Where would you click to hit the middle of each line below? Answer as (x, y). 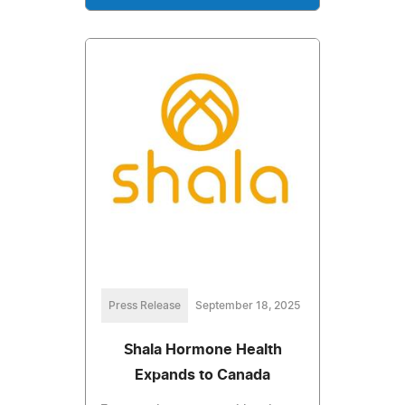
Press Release (145, 306)
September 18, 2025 (248, 306)
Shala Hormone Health (202, 350)
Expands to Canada (202, 376)
